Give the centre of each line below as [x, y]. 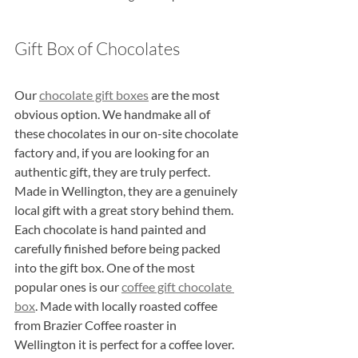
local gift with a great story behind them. [125, 210]
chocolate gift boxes [94, 95]
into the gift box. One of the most [106, 268]
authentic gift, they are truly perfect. [113, 172]
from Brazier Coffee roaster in [97, 325]
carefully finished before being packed [119, 249]
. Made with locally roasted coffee [127, 306]
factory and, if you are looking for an [113, 153]
